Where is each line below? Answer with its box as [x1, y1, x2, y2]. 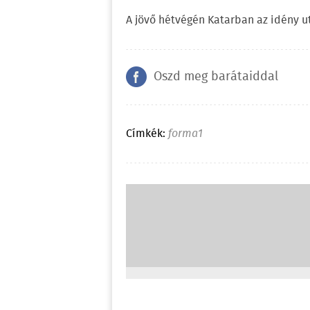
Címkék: [126, 125, 165, 143]
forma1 [168, 125, 203, 143]
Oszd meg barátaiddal [154, 66, 278, 86]
